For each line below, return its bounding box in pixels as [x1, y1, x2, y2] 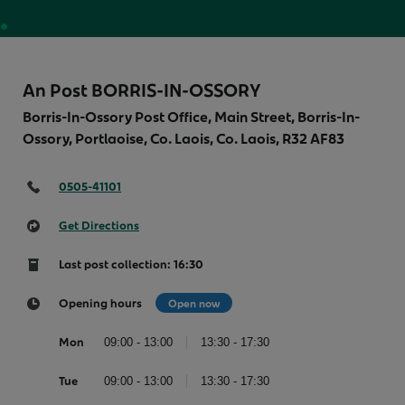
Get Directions [59, 217, 139, 232]
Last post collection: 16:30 [59, 256, 203, 271]
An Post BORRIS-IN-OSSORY [23, 78, 261, 100]
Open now [168, 296, 220, 309]
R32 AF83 [282, 128, 344, 146]
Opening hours [59, 295, 142, 310]
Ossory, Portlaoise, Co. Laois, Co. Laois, [23, 128, 282, 146]
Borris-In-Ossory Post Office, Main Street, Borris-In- [23, 107, 360, 125]
